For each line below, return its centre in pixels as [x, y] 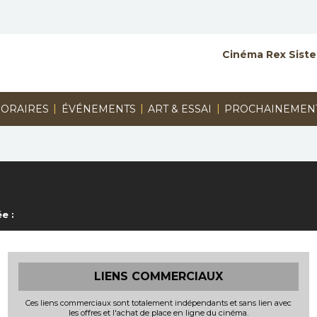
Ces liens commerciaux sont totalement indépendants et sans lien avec [158, 303]
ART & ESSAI [180, 109]
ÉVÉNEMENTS [98, 109]
